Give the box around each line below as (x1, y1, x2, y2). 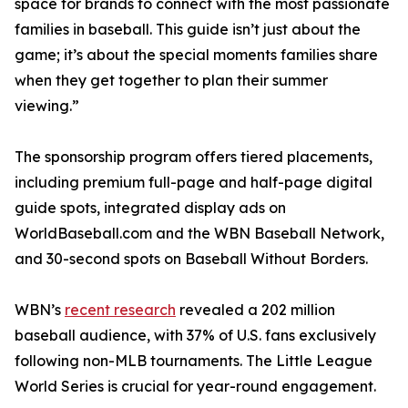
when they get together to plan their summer (15, 71, 328, 90)
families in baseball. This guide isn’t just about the (15, 20, 361, 39)
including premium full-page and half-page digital (15, 173, 372, 192)
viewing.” (15, 97, 79, 116)
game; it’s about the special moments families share (15, 46, 378, 65)
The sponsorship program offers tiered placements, (15, 148, 372, 167)
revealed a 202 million (176, 301, 335, 320)
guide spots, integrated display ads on (15, 199, 286, 218)
